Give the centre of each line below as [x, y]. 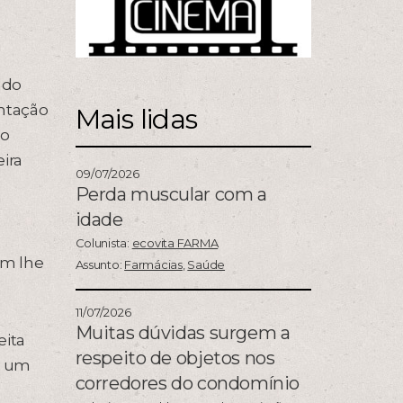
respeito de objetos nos [175, 358]
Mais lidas [136, 120]
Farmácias [153, 265]
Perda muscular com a [171, 195]
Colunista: [103, 243]
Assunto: [100, 265]
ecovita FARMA [175, 243]
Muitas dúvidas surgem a [183, 333]
